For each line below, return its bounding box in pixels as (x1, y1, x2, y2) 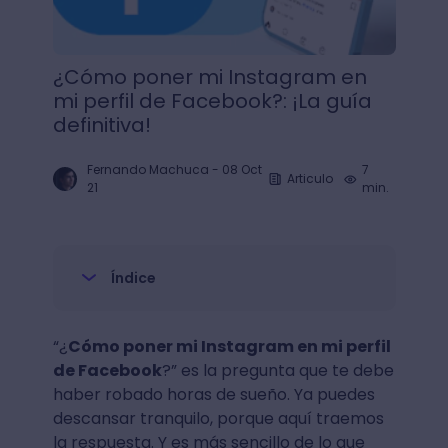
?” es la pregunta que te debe (161, 359, 394, 382)
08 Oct (221, 161, 262, 178)
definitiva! (52, 111, 151, 139)
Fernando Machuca (86, 161, 209, 178)
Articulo (287, 170, 334, 187)
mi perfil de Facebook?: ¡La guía (52, 87, 372, 115)
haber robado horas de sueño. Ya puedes (52, 383, 375, 406)
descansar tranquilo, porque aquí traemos (52, 407, 384, 430)
